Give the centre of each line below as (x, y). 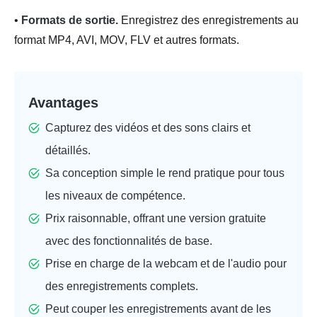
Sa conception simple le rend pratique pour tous (165, 173)
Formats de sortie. (70, 20)
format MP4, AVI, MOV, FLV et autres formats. (127, 40)
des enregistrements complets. (122, 286)
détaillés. (68, 150)
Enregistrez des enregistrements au (208, 20)
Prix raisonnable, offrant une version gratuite (156, 218)
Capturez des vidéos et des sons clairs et (148, 127)
